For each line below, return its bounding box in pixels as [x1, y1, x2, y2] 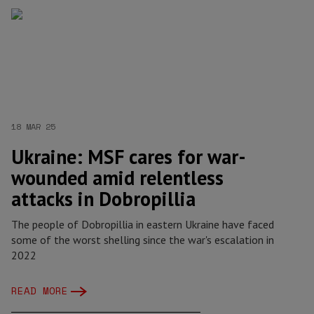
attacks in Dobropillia [11, 186, 196, 212]
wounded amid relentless [11, 165, 224, 191]
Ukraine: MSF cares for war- [11, 144, 246, 170]
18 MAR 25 [11, 121, 55, 132]
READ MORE [11, 283, 68, 298]
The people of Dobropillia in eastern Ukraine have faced [11, 217, 274, 231]
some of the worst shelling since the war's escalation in [11, 233, 274, 247]
